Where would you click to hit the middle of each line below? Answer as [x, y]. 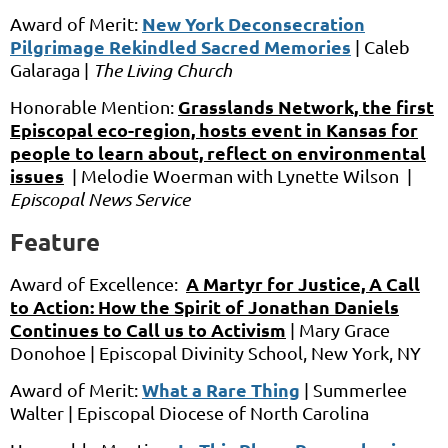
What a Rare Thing [221, 390]
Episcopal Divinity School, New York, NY [260, 353]
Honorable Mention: [94, 107]
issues [37, 176]
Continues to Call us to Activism [148, 330]
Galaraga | [51, 70]
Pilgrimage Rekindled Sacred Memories [180, 47]
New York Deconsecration [253, 24]
